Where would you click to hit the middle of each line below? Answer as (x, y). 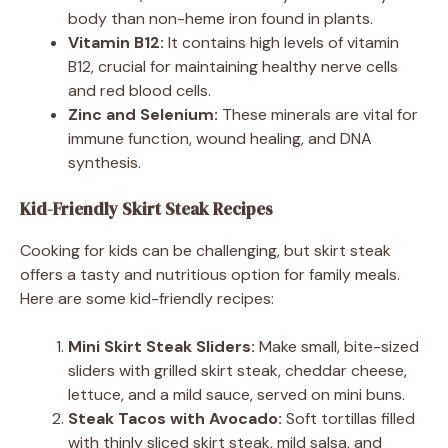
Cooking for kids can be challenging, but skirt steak (205, 250)
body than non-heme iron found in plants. (220, 18)
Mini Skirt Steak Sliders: (161, 346)
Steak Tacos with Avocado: (175, 418)
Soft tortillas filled (348, 418)
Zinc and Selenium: (143, 114)
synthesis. (104, 162)
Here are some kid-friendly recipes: (147, 298)
